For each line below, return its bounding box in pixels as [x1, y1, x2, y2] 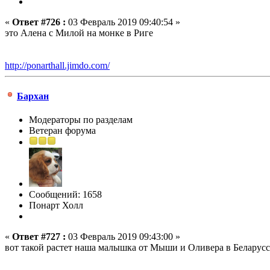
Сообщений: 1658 [29, 189, 102, 200]
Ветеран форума [29, 125, 96, 136]
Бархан [17, 91, 49, 102]
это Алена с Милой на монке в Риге [5, 27, 153, 38]
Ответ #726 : [12, 16, 66, 27]
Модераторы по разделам [29, 115, 133, 125]
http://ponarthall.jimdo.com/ [5, 60, 110, 71]
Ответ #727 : [12, 231, 66, 242]
